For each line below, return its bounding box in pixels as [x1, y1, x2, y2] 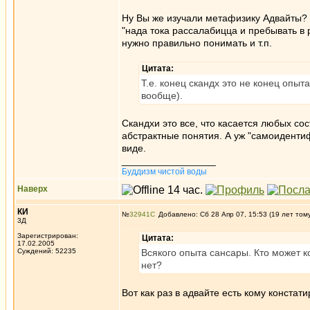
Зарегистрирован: [17, 232, 78, 239]
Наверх [17, 184, 48, 194]
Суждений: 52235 [17, 247, 76, 255]
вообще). [141, 90, 183, 101]
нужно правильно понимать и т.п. [122, 37, 272, 48]
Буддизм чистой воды [122, 167, 207, 176]
